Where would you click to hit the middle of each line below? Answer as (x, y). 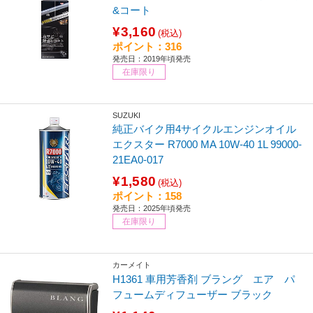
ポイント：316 (147, 46)
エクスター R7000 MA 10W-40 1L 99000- (208, 144)
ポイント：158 (147, 196)
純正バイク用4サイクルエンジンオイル (205, 129)
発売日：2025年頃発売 (152, 208)
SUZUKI (127, 115)
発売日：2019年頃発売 (152, 58)
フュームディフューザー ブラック (193, 295)
